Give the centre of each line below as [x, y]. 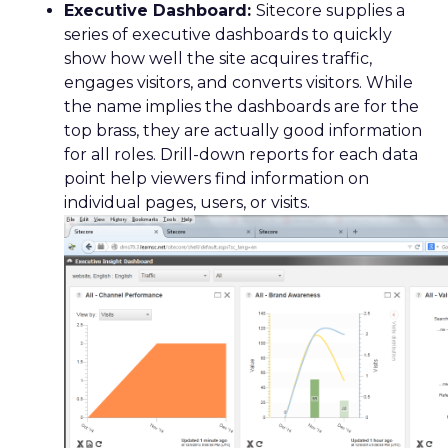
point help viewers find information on [216, 178]
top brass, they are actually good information [243, 130]
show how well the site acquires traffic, [218, 58]
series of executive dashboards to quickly [228, 34]
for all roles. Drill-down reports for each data [241, 154]
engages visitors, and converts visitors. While [238, 82]
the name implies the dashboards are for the [241, 106]
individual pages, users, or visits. [187, 202]
